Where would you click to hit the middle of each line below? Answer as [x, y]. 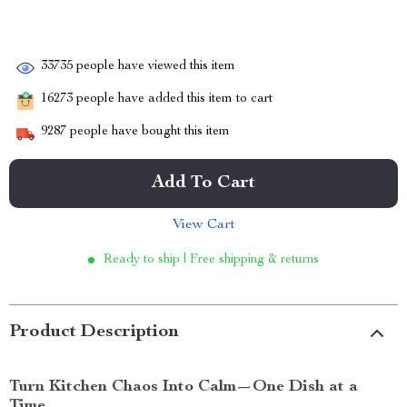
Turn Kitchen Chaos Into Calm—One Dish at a [184, 387]
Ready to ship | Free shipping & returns [211, 260]
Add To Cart [203, 184]
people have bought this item [148, 132]
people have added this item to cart [173, 99]
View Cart [203, 225]
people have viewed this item [154, 67]
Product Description [94, 333]
